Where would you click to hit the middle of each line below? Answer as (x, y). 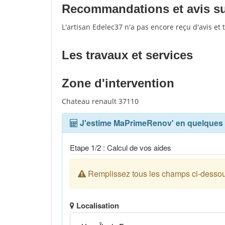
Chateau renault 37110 (100, 101)
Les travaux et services (127, 55)
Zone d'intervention (118, 83)
